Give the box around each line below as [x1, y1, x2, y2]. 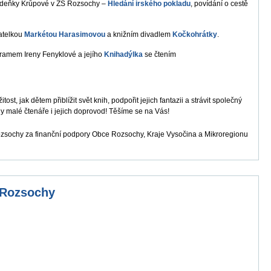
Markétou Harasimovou [24, 30, 105, 39]
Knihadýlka [104, 50, 145, 59]
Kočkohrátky [172, 30, 217, 39]
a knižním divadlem [105, 30, 172, 39]
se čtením [145, 50, 176, 59]
